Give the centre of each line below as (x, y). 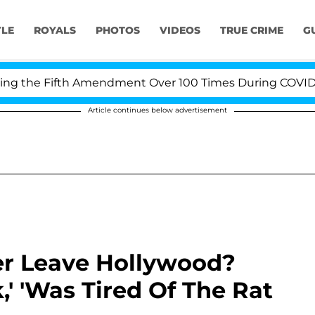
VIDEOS (180, 31)
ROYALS (54, 31)
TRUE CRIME (251, 31)
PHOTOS (117, 31)
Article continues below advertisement (157, 110)
